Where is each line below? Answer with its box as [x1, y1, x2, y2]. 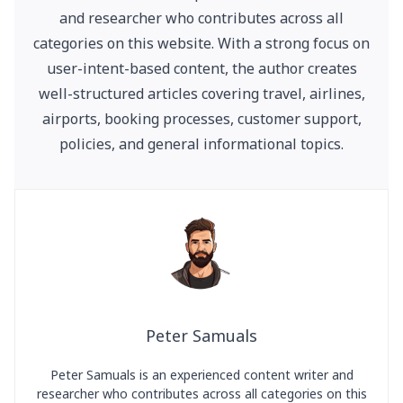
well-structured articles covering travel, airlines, [38, 84, 365, 103]
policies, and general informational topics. [59, 134, 344, 154]
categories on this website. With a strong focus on [33, 33, 370, 53]
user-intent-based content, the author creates [46, 58, 357, 78]
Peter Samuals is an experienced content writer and [49, 366, 354, 383]
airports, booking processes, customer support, [41, 109, 362, 129]
